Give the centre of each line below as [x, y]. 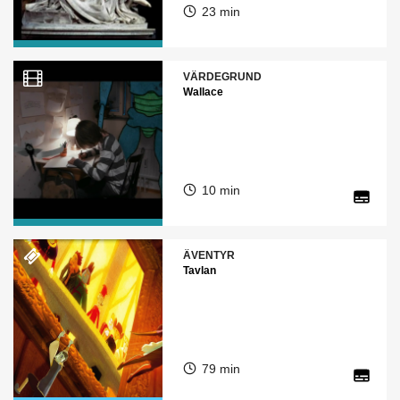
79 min [221, 369]
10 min [221, 190]
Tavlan [199, 271]
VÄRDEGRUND [222, 77]
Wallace [203, 92]
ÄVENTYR [208, 255]
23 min [221, 12]
